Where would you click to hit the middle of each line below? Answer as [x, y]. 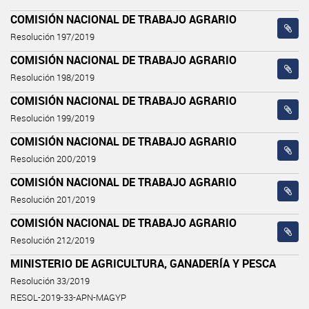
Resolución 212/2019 [52, 240]
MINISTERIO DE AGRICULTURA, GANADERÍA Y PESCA [143, 263]
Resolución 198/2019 [52, 77]
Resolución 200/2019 [53, 159]
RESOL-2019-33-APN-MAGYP [68, 297]
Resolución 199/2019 [52, 118]
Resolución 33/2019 [50, 281]
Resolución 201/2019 [53, 199]
